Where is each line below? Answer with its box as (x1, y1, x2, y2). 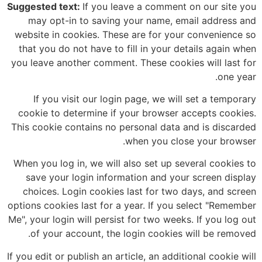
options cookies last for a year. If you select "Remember (8, 199, 256, 212)
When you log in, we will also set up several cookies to (13, 157, 256, 170)
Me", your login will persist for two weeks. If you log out (8, 213, 256, 226)
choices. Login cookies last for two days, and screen (23, 185, 256, 198)
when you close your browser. (125, 135, 256, 147)
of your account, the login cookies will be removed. (30, 227, 256, 240)
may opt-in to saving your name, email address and (28, 14, 256, 26)
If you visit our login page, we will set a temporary (33, 92, 256, 105)
